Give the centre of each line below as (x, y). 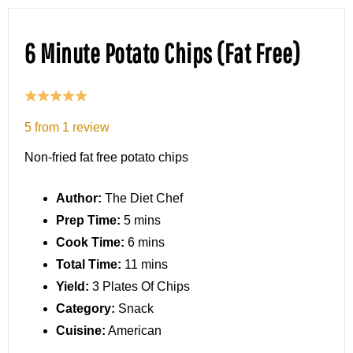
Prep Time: (88, 220)
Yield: (72, 286)
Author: (79, 198)
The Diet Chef (144, 198)
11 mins (146, 264)
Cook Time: (90, 242)
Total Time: (89, 264)
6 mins (146, 242)
